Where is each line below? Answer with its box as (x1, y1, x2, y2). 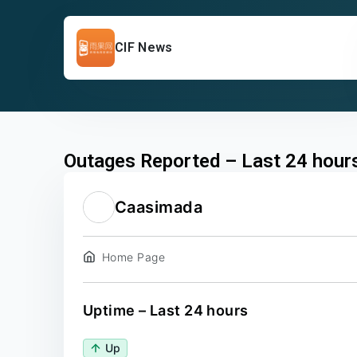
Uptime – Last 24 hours (83, 302, 249, 319)
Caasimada (115, 198, 202, 217)
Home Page (102, 250, 165, 264)
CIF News (115, 40, 173, 55)
